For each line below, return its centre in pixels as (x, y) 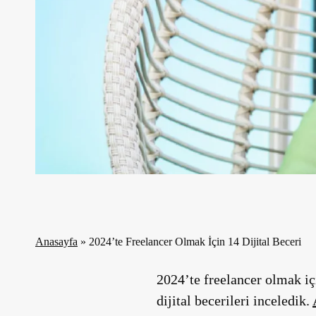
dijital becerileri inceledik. (235, 300)
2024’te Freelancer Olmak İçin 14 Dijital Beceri (195, 241)
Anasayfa (56, 241)
